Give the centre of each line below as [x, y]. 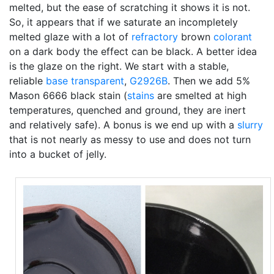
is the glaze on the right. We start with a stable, [119, 66]
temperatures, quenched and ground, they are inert [128, 110]
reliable [28, 81]
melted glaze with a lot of [70, 37]
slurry [250, 125]
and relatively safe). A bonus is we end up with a [123, 125]
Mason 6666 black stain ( [68, 95]
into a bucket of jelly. [58, 154]
